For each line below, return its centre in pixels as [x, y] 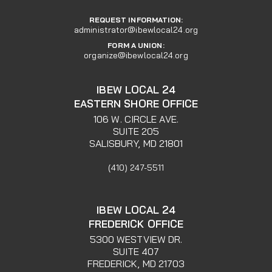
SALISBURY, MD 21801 [136, 143]
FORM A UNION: [136, 45]
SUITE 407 [136, 251]
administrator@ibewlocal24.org [136, 29]
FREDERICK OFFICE [136, 223]
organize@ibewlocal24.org [136, 55]
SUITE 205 [136, 131]
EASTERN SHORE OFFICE [136, 103]
